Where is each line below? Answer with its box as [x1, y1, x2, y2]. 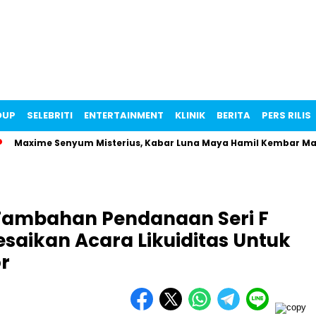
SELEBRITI [27, 109, 73, 122]
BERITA [217, 109, 250, 122]
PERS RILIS [262, 109, 311, 122]
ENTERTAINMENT [84, 109, 164, 122]
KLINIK [175, 109, 205, 122]
